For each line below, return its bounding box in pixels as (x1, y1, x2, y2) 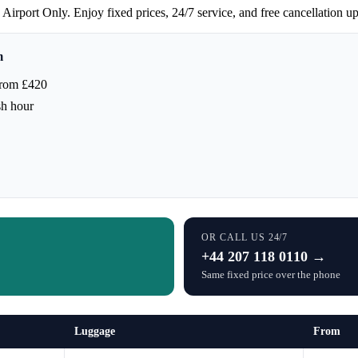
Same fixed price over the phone (201, 268, 340, 280)
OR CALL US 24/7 (201, 231, 288, 243)
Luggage (74, 324, 115, 337)
